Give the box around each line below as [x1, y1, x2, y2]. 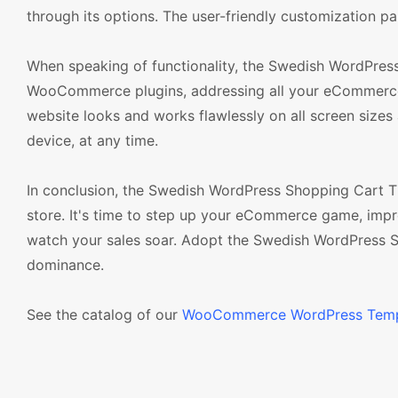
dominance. [27, 256, 104, 274]
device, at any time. [27, 131, 158, 149]
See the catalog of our [27, 306, 182, 323]
